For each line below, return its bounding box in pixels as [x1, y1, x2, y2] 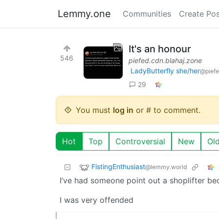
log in [113, 105, 133, 115]
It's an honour [129, 43, 191, 55]
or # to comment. [133, 105, 200, 115]
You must [76, 105, 113, 115]
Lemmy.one [58, 8, 111, 20]
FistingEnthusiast [91, 162, 145, 171]
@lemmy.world [145, 163, 187, 171]
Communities [123, 9, 171, 19]
